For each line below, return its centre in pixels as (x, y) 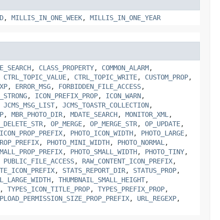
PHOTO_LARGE (163, 133)
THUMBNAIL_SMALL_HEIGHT (102, 179)
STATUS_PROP (155, 170)
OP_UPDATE (163, 124)
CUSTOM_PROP (166, 77)
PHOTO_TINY (165, 151)
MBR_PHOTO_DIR (37, 114)
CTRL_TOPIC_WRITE (106, 77)
